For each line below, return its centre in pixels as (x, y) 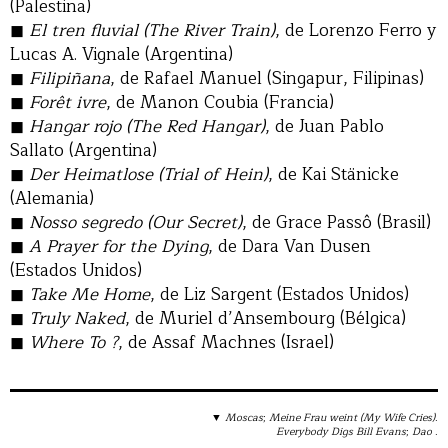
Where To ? (73, 342)
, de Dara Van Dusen (289, 246)
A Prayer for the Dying (118, 246)
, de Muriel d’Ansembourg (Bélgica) (265, 318)
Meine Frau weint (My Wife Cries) (352, 417)
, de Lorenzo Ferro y (355, 30)
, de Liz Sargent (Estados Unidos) (279, 294)
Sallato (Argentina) (83, 150)
